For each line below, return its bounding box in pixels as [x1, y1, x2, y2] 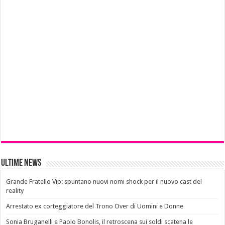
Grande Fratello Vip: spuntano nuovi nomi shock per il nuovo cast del [6, 178, 202, 186]
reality [6, 187, 24, 195]
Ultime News [1, 158, 42, 169]
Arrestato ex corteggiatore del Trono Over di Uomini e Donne [6, 202, 184, 210]
